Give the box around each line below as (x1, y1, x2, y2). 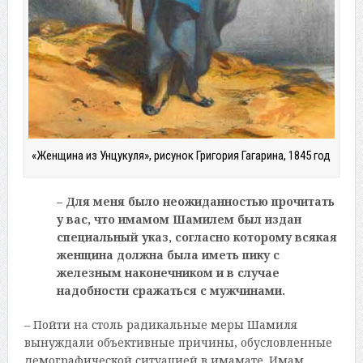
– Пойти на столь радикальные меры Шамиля (23, 317, 297, 333)
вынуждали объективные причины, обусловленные (23, 335, 332, 351)
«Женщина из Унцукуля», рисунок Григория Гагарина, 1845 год (32, 148, 331, 164)
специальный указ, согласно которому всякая (56, 229, 337, 246)
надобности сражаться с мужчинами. (56, 283, 285, 299)
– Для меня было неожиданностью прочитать (56, 194, 335, 210)
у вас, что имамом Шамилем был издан (56, 211, 301, 228)
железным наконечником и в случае (56, 265, 280, 281)
